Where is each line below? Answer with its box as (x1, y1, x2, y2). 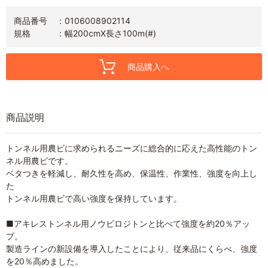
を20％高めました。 (6, 255, 83, 266)
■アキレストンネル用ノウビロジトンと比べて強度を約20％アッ (6, 218, 250, 229)
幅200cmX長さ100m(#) (65, 28, 156, 38)
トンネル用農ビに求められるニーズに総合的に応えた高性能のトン (6, 142, 257, 153)
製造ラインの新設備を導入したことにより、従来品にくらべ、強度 (6, 243, 257, 254)
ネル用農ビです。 (6, 155, 73, 166)
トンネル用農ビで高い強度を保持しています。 (6, 193, 182, 203)
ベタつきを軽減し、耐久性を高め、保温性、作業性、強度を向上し (6, 167, 257, 178)
